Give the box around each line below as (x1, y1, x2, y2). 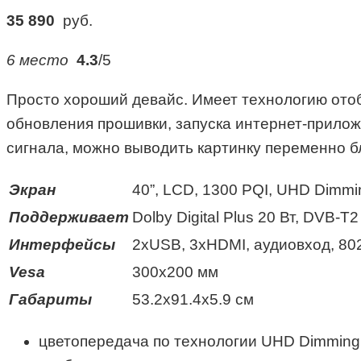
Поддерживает (9, 209, 129, 226)
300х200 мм (132, 263, 218, 281)
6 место (6, 52, 77, 69)
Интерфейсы (9, 236, 115, 254)
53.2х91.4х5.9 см (132, 291, 254, 309)
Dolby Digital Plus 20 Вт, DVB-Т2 (132, 209, 359, 226)
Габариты (9, 291, 92, 309)
